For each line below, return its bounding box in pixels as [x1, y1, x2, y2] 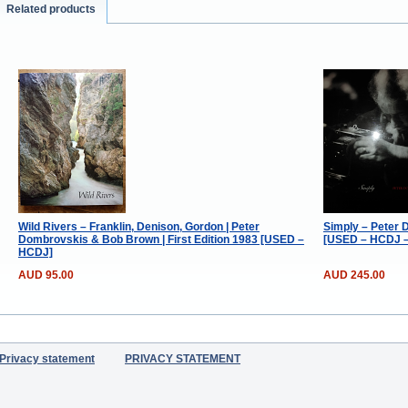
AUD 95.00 [17, 268, 74, 281]
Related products [6, 3, 97, 16]
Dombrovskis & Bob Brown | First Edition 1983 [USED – [17, 232, 304, 246]
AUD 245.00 [322, 268, 385, 281]
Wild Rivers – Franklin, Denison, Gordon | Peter [17, 219, 260, 233]
